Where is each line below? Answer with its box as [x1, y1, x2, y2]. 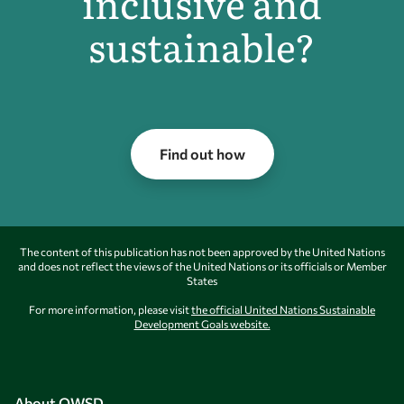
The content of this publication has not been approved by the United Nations [19, 245, 385, 259]
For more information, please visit [29, 303, 191, 317]
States [187, 274, 217, 288]
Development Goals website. [133, 317, 271, 331]
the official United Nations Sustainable [191, 303, 375, 317]
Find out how [159, 145, 245, 163]
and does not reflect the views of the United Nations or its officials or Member [17, 260, 387, 273]
